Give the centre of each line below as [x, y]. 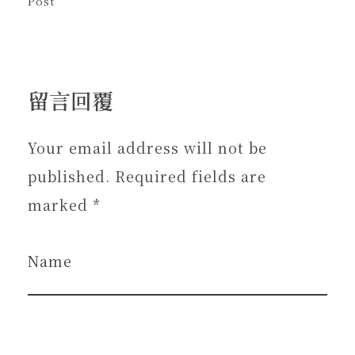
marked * [64, 204]
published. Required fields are [147, 176]
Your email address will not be [147, 147]
